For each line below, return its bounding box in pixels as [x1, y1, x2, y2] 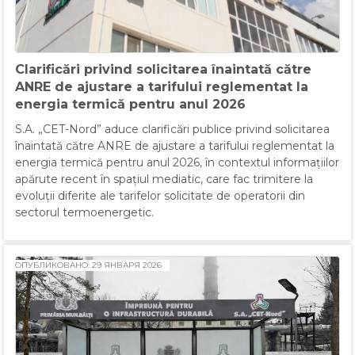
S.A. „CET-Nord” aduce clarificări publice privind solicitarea [15, 122, 330, 137]
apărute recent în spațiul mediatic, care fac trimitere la [15, 172, 313, 187]
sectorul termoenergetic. [15, 205, 154, 220]
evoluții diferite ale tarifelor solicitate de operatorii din [15, 189, 305, 204]
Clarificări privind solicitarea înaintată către [15, 62, 311, 78]
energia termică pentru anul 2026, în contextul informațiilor [15, 155, 339, 170]
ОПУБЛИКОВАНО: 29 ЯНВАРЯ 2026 [15, 260, 162, 271]
